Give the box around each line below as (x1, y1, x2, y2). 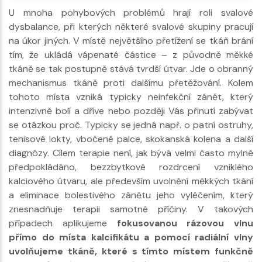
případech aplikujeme (9, 216, 117, 229)
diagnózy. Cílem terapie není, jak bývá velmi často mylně (9, 146, 253, 159)
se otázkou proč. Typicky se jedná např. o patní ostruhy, (9, 118, 253, 131)
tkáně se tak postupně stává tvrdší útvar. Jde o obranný (9, 62, 253, 75)
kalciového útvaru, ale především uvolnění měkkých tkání (9, 174, 253, 187)
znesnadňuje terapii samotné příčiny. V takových (9, 202, 253, 215)
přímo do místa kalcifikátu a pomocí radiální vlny (9, 230, 253, 243)
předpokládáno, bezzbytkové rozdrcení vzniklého (9, 160, 253, 173)
